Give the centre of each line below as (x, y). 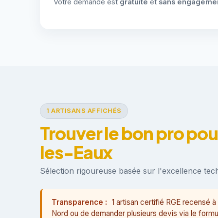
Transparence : (79, 202)
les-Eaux (76, 152)
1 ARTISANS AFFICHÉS (84, 111)
